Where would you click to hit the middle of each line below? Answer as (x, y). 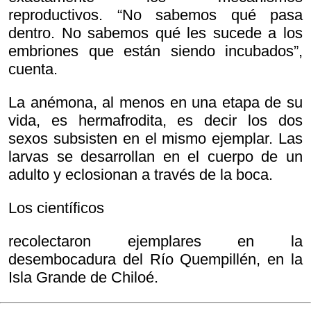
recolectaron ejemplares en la (155, 242)
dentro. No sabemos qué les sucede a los (155, 33)
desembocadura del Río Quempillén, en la (155, 260)
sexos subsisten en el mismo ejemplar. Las (155, 139)
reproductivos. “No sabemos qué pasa (155, 15)
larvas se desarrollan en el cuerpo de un (155, 157)
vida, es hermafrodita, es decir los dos (155, 121)
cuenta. (33, 69)
